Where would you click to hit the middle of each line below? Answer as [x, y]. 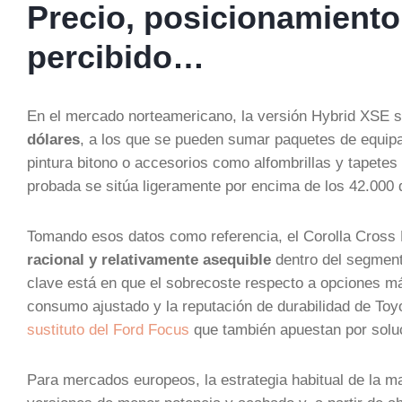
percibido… [116, 57]
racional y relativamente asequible [149, 259]
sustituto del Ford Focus [108, 329]
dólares [53, 139]
